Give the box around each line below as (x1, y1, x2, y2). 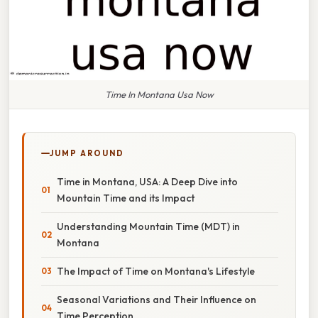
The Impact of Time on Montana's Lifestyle (57, 264, 255, 278)
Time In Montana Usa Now (104, 88, 214, 100)
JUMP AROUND (50, 148, 124, 158)
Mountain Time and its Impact (57, 191, 194, 204)
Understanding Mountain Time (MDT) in (57, 219, 240, 233)
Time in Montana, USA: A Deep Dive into (57, 175, 238, 188)
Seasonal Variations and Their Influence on (57, 292, 256, 306)
